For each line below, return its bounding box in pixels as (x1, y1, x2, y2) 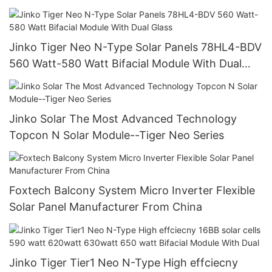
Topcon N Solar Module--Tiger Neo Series (9, 128, 225, 141)
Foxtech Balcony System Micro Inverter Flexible (9, 184, 255, 197)
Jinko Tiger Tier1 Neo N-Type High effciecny (9, 256, 239, 269)
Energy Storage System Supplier (9, 1, 175, 15)
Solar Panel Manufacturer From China (9, 200, 202, 214)
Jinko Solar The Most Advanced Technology (9, 112, 237, 125)
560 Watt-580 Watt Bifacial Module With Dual (9, 56, 242, 70)
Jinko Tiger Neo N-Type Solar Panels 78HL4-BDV (9, 40, 262, 53)
